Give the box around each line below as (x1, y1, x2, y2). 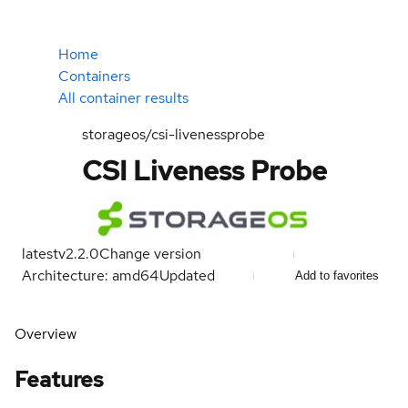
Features (15, 364, 104, 393)
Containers (58, 66, 130, 86)
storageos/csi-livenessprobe (81, 125, 265, 144)
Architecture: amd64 (22, 265, 158, 285)
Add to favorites (295, 269, 379, 283)
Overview (15, 323, 76, 343)
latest (22, 243, 58, 263)
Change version (99, 243, 201, 263)
